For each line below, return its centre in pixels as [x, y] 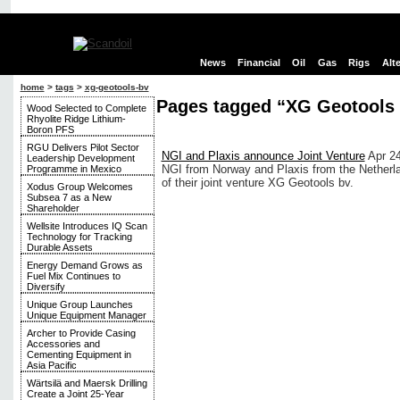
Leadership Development [80, 158]
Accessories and [63, 344]
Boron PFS [50, 129]
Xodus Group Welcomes [79, 187]
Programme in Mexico [74, 169]
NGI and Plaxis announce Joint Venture [263, 156]
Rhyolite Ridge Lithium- [76, 119]
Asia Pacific [51, 365]
